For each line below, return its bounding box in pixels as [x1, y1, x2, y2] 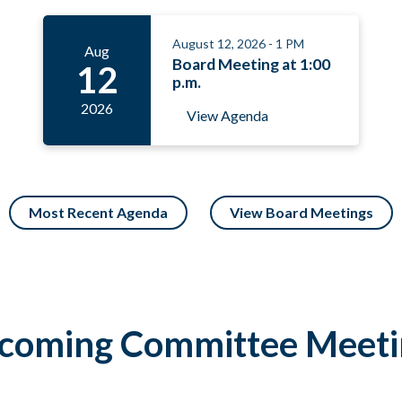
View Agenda [187, 106, 268, 124]
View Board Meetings [230, 203, 374, 221]
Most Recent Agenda [28, 203, 168, 221]
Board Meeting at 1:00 [172, 55, 330, 74]
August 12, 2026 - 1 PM [172, 35, 304, 51]
